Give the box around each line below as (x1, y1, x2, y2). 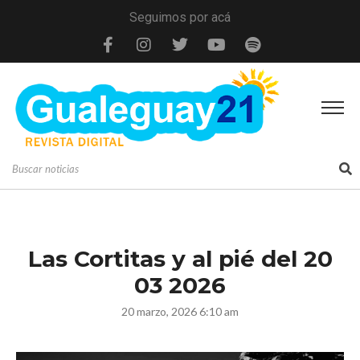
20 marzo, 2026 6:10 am (121, 304, 239, 318)
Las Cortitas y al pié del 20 (27, 244, 333, 272)
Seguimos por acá (129, 10, 231, 25)
